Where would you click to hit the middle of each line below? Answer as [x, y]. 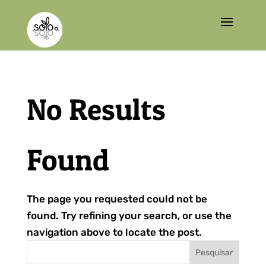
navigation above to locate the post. [114, 232]
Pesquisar [214, 252]
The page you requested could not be [117, 199]
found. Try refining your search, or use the [129, 216]
